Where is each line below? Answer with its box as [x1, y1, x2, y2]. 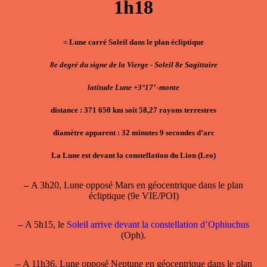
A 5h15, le [23, 219, 67, 229]
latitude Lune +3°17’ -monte [88, 82, 179, 92]
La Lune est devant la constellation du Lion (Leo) [51, 151, 216, 160]
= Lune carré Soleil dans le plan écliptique [63, 37, 204, 46]
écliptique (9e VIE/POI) [88, 190, 179, 201]
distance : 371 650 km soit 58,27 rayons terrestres [51, 105, 216, 115]
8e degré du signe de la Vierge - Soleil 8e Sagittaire [49, 60, 218, 69]
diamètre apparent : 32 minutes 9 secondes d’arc [52, 128, 215, 138]
